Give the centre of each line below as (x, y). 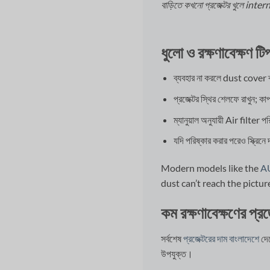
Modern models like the (211, 168)
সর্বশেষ (172, 238)
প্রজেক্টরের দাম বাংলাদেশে (221, 238)
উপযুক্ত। (177, 253)
